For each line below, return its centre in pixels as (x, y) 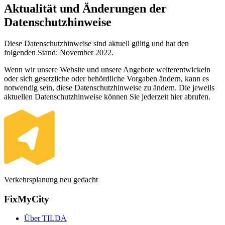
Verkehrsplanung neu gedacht (51, 180)
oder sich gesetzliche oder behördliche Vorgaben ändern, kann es (106, 79)
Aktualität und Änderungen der (85, 9)
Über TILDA (45, 218)
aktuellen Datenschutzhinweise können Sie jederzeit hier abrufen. (107, 97)
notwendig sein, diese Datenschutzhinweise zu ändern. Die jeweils (109, 88)
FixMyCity (27, 199)
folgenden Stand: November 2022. (59, 53)
